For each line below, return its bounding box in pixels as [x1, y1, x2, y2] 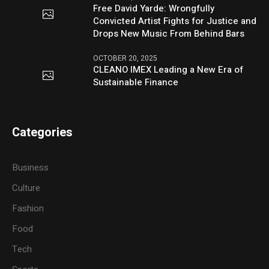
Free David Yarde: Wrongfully [93, 1, 215, 15]
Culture [12, 181, 41, 195]
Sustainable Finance [93, 75, 179, 89]
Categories [12, 123, 73, 141]
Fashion [12, 201, 44, 215]
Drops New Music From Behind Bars [93, 26, 245, 40]
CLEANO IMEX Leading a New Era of [93, 62, 244, 76]
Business [12, 160, 49, 174]
